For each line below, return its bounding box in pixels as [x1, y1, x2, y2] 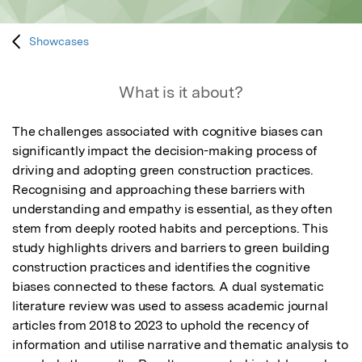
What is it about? [119, 82, 243, 103]
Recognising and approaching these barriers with [12, 182, 305, 198]
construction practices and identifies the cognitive [12, 259, 310, 276]
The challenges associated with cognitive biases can [12, 124, 323, 140]
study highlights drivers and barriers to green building [12, 240, 330, 256]
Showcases [29, 35, 90, 48]
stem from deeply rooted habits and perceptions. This [12, 221, 328, 237]
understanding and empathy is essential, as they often [12, 201, 333, 217]
